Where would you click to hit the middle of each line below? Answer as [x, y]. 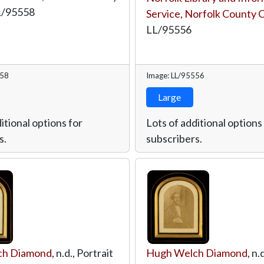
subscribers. [174, 138]
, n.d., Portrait [82, 253]
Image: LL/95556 [175, 75]
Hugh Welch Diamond [197, 253]
